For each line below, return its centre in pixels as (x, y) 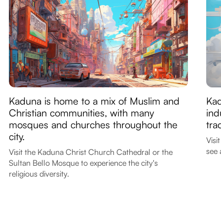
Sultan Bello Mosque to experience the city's (84, 163)
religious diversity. (39, 173)
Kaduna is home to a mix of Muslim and (94, 101)
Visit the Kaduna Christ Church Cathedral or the (91, 152)
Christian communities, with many (82, 112)
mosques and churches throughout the (93, 124)
